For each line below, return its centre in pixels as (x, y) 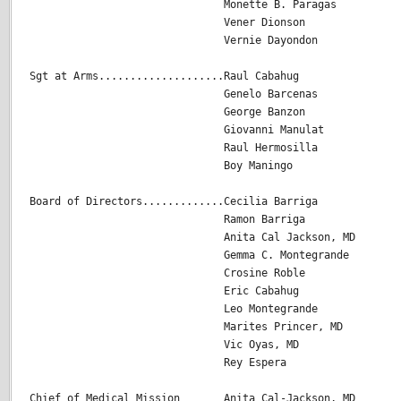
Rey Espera (158, 363)
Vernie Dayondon (174, 41)
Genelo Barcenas (174, 94)
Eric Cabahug (164, 291)
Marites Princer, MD (186, 327)
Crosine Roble (171, 273)
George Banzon (167, 112)
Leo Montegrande (174, 309)
